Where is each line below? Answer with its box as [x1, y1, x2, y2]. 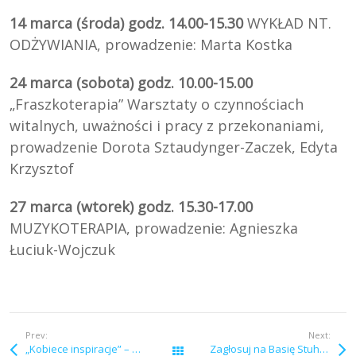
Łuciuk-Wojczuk [10, 240, 116, 260]
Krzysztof [10, 159, 75, 179]
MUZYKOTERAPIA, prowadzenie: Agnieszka [10, 219, 299, 238]
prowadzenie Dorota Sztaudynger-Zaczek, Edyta [10, 137, 339, 157]
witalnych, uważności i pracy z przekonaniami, [10, 116, 325, 136]
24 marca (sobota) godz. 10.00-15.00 [10, 73, 253, 93]
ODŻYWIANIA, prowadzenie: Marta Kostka [10, 35, 293, 55]
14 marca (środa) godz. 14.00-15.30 [10, 14, 244, 33]
